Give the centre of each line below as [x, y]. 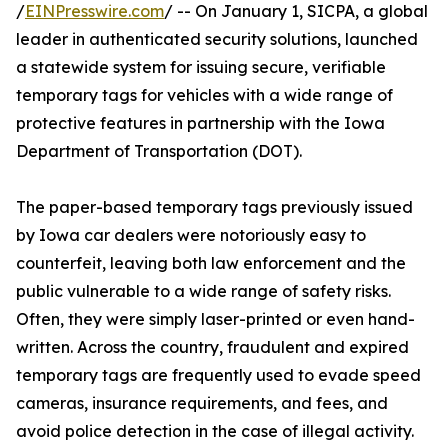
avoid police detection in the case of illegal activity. [215, 431]
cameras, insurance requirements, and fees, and [202, 403]
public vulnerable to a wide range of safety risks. [203, 291]
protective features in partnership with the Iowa [200, 123]
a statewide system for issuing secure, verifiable [201, 67]
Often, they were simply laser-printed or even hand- [215, 319]
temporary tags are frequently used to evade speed [218, 375]
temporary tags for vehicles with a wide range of [204, 95]
